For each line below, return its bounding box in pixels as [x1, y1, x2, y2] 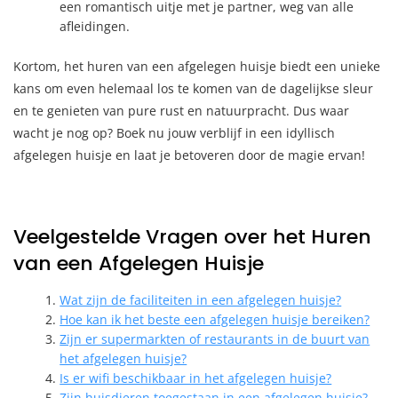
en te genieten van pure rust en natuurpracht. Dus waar [13, 101, 349, 119]
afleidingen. [60, 17, 131, 35]
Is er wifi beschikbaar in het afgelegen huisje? [60, 369, 332, 386]
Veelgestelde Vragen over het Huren [13, 222, 371, 251]
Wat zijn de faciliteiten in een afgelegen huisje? [60, 291, 342, 308]
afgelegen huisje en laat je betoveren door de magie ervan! [13, 146, 365, 163]
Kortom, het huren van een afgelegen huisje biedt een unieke [13, 57, 380, 75]
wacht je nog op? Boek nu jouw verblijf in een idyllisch [13, 123, 335, 141]
